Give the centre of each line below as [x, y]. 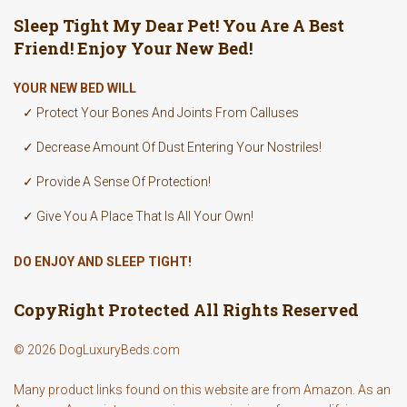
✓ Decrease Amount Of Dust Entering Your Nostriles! [172, 147]
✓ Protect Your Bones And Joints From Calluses [161, 113]
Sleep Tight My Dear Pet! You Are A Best [179, 25]
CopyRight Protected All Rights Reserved [186, 310]
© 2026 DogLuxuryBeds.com [97, 350]
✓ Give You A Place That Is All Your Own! [138, 216]
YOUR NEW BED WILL [75, 88]
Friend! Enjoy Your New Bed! [133, 48]
